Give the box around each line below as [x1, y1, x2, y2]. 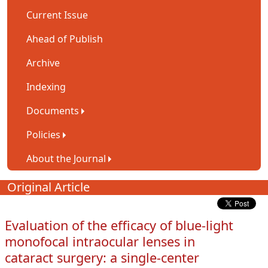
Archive [26, 56, 60, 69]
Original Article [7, 178, 90, 195]
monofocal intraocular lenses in [5, 232, 195, 250]
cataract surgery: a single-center [5, 248, 199, 266]
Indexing [26, 80, 66, 93]
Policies [26, 127, 60, 141]
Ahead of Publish [26, 32, 103, 45]
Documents [26, 103, 79, 117]
